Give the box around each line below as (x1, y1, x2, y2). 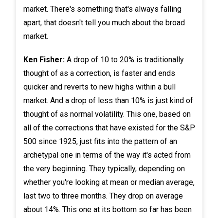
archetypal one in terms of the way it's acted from (23, 150, 191, 160)
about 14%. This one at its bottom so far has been (23, 204, 192, 214)
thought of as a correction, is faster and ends (23, 68, 175, 78)
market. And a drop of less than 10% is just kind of (23, 95, 193, 105)
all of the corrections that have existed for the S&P (23, 123, 195, 132)
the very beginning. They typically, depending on (23, 163, 185, 173)
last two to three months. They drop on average (23, 191, 183, 200)
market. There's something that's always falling (23, 4, 182, 14)
